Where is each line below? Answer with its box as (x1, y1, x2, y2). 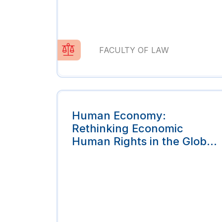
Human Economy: (72, 109, 166, 122)
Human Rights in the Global (72, 134, 216, 148)
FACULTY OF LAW (99, 45, 169, 55)
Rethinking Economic (72, 121, 183, 135)
